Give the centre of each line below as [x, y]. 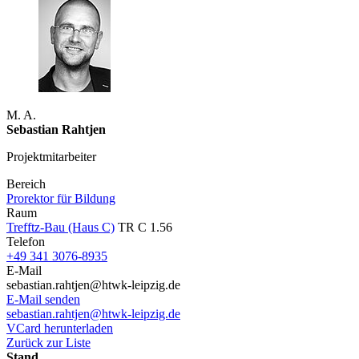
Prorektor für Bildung [61, 198]
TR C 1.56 [143, 227]
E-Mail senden [43, 299]
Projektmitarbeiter [51, 156]
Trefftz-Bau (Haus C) [61, 227]
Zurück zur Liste [48, 342]
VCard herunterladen [60, 328]
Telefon [26, 241]
